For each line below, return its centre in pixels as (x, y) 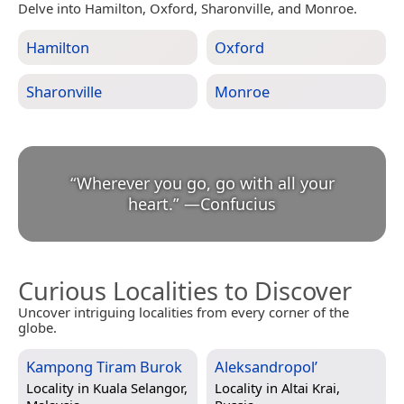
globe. (37, 328)
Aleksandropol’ (266, 367)
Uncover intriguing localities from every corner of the (184, 312)
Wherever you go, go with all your (205, 184)
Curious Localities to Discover (185, 291)
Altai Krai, (311, 388)
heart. (151, 204)
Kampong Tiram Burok (104, 367)
